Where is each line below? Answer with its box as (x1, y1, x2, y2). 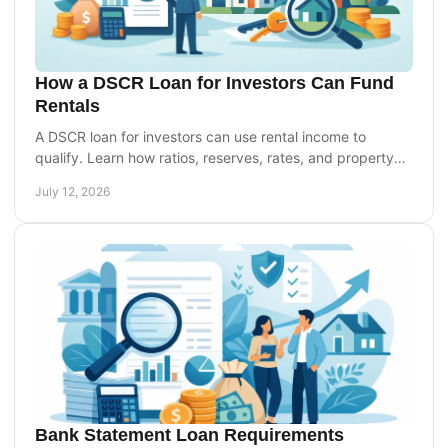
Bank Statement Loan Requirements (35, 424, 344, 445)
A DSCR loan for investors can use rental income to (35, 127, 366, 145)
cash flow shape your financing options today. (35, 169, 336, 187)
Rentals (35, 95, 100, 116)
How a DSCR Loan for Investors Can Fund (35, 72, 394, 93)
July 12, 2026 (35, 183, 110, 199)
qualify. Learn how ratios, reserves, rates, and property (35, 148, 394, 166)
